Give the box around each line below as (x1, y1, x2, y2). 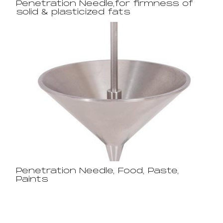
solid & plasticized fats (16, 8, 130, 16)
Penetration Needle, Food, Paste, (16, 167, 179, 175)
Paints (16, 176, 48, 184)
